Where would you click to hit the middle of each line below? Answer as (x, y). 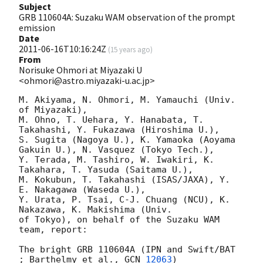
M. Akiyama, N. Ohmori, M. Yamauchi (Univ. (127, 100)
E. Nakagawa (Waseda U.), (82, 189)
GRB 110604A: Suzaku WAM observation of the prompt (127, 17)
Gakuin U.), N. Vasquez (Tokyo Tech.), (117, 149)
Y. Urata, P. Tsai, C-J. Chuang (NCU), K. (124, 199)
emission (37, 27)
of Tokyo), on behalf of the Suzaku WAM (119, 219)
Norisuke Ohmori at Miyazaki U (80, 70)
